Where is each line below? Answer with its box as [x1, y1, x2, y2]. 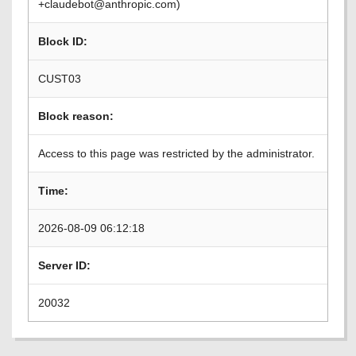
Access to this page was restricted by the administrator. [38, 147, 315, 160]
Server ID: [38, 259, 91, 272]
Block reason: [38, 110, 114, 122]
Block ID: [38, 35, 87, 48]
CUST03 [38, 72, 81, 85]
